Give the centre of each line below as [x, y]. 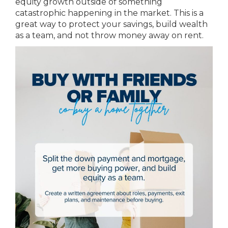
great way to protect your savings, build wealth [111, 24]
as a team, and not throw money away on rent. [109, 35]
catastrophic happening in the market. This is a [109, 13]
